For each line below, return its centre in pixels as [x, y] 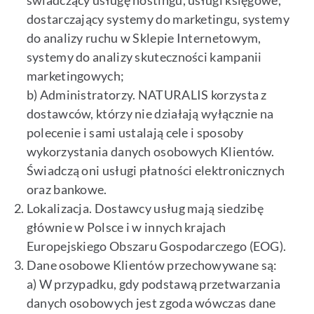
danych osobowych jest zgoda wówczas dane [151, 303]
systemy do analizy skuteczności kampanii [144, 57]
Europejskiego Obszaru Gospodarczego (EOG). [156, 246]
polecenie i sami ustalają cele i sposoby [135, 133]
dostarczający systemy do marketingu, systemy [158, 19]
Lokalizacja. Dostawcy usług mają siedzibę [145, 209]
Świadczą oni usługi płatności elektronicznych [156, 171]
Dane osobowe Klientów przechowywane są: [152, 265]
